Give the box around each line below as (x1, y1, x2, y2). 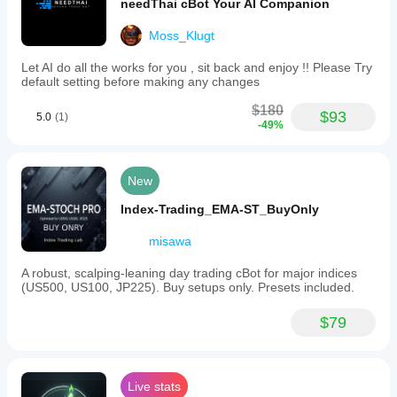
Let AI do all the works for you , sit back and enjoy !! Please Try (21, 60, 372, 74)
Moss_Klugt (149, 28, 214, 43)
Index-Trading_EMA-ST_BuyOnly (121, 202, 319, 216)
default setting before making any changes (21, 74, 260, 89)
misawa (149, 234, 191, 248)
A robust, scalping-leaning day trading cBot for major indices (21, 266, 357, 280)
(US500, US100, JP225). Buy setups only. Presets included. (21, 280, 354, 294)
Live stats (128, 379, 181, 393)
